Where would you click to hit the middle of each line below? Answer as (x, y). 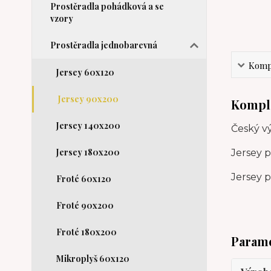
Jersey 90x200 (88, 99)
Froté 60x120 (84, 179)
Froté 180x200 (87, 232)
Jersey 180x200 (88, 152)
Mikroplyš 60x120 (93, 259)
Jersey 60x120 (85, 72)
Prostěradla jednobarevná (104, 45)
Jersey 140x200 (88, 126)
